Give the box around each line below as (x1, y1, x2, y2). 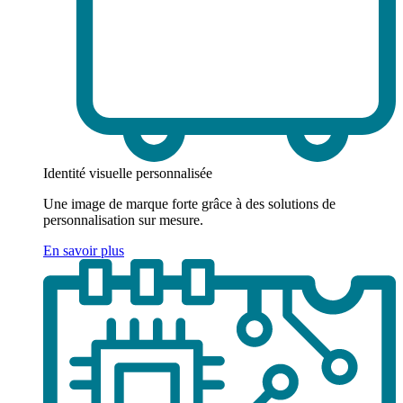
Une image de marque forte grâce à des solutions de (43, 195, 336, 211)
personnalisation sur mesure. (43, 211, 203, 228)
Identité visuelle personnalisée (43, 165, 212, 181)
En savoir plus (43, 242, 124, 258)
